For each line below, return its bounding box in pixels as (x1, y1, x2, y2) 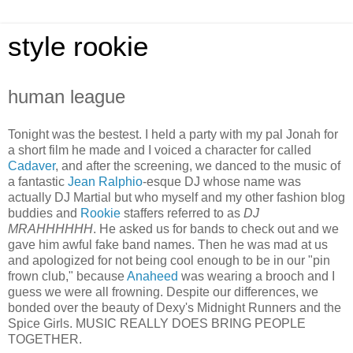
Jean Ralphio (68, 174, 143, 188)
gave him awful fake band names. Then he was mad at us (8, 237, 328, 251)
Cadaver (8, 158, 55, 173)
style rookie (8, 32, 148, 61)
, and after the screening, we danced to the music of (55, 158, 340, 173)
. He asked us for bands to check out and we (93, 221, 339, 236)
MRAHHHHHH (8, 221, 93, 236)
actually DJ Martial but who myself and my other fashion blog (8, 190, 345, 204)
